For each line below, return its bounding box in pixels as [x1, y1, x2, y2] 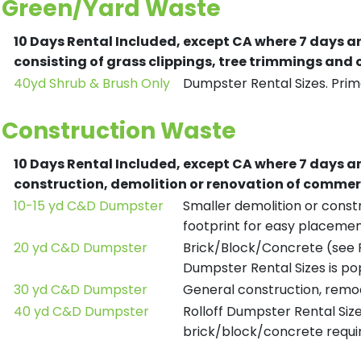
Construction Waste [2, 115, 236, 147]
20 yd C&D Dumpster [14, 239, 147, 257]
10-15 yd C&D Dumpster [14, 197, 164, 215]
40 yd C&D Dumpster [14, 302, 149, 321]
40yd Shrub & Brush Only [14, 74, 170, 93]
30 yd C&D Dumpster [14, 280, 147, 299]
